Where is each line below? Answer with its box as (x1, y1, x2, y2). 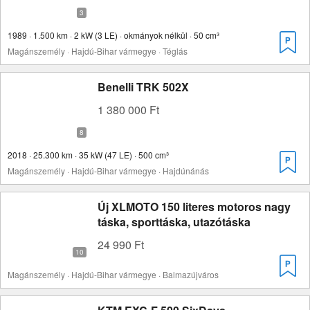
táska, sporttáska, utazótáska (98, 214, 250, 230)
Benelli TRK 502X (98, 79, 189, 95)
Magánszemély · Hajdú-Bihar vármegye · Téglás (8, 45, 188, 57)
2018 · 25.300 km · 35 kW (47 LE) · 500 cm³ (8, 149, 169, 161)
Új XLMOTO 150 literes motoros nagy (98, 199, 291, 215)
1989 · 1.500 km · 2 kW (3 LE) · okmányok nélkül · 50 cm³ (8, 29, 219, 41)
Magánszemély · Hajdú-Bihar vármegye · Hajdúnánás (8, 165, 209, 176)
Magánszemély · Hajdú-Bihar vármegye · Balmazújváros (8, 268, 219, 280)
